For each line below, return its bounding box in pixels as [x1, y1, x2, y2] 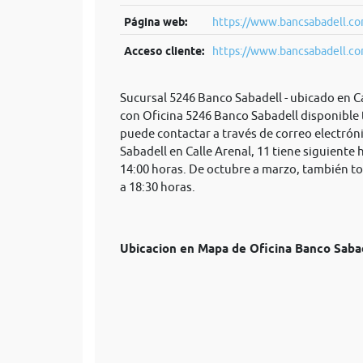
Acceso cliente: [123, 45, 204, 58]
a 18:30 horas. [120, 180, 195, 194]
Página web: [123, 15, 187, 28]
